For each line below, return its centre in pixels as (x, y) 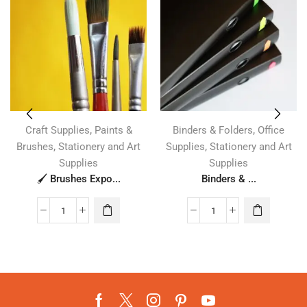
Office (271, 131)
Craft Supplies (57, 131)
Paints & (113, 131)
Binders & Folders (213, 131)
